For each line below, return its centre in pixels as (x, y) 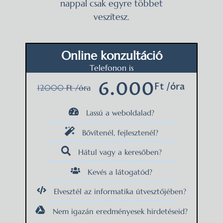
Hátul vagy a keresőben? (120, 152)
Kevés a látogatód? (120, 172)
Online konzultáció (111, 56)
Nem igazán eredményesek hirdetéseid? (120, 211)
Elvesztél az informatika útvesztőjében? (120, 191)
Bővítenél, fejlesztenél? (120, 132)
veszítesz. (111, 16)
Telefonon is (111, 68)
